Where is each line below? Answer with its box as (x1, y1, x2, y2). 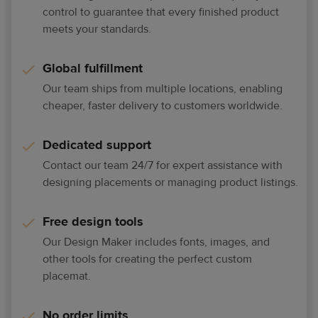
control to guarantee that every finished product (43, 5, 279, 20)
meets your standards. (43, 22, 151, 37)
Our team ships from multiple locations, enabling (43, 82, 283, 97)
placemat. (43, 269, 94, 284)
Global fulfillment (43, 60, 143, 77)
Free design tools (43, 214, 143, 231)
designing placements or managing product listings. (43, 175, 298, 190)
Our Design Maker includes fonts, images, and (43, 235, 270, 250)
